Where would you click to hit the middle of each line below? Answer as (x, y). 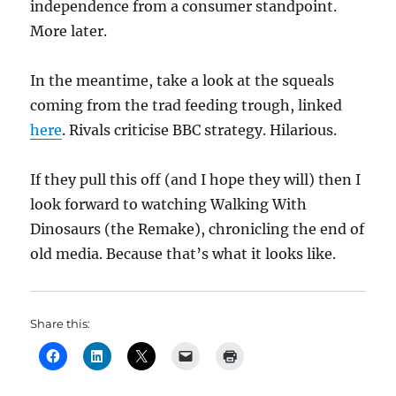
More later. (69, 31)
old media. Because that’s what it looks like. (183, 254)
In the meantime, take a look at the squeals (183, 80)
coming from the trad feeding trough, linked (187, 105)
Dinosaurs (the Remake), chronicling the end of (198, 229)
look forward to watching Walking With (169, 204)
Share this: (61, 324)
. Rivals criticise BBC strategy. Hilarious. (200, 130)
